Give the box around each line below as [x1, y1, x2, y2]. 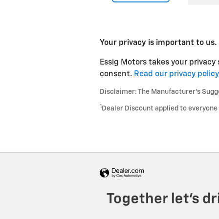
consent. [100, 70, 134, 79]
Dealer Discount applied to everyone [102, 105, 218, 112]
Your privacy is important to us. [100, 39, 217, 47]
